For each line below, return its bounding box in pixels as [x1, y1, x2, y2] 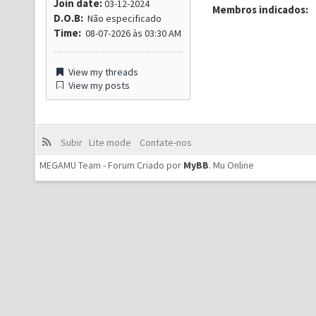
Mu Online [213, 159, 254, 171]
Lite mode [88, 136, 135, 149]
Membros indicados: [212, 3, 308, 16]
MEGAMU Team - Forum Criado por [39, 159, 183, 171]
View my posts [66, 79, 130, 92]
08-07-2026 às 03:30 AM [81, 27, 181, 39]
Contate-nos [137, 136, 192, 149]
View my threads [66, 66, 138, 78]
